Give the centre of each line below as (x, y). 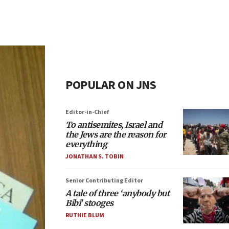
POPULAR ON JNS (111, 85)
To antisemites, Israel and (114, 125)
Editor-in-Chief (87, 112)
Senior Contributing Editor (104, 181)
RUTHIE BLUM (85, 215)
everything (86, 144)
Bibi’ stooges (89, 203)
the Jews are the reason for (116, 134)
